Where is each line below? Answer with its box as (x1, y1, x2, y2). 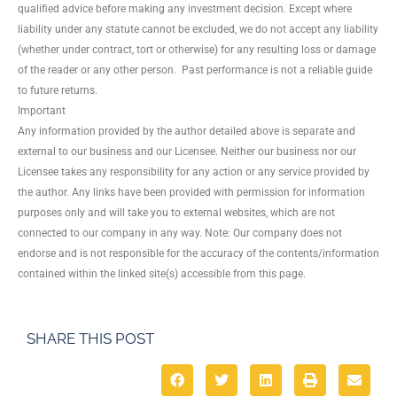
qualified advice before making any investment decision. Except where (18, 2, 352, 15)
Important (18, 104, 66, 117)
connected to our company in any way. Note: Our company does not (18, 226, 342, 239)
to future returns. (18, 83, 97, 97)
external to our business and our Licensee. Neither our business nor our (18, 144, 356, 158)
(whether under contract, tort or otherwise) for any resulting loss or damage (18, 43, 376, 56)
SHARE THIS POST (27, 329, 154, 347)
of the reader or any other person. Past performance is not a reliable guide (18, 63, 372, 76)
